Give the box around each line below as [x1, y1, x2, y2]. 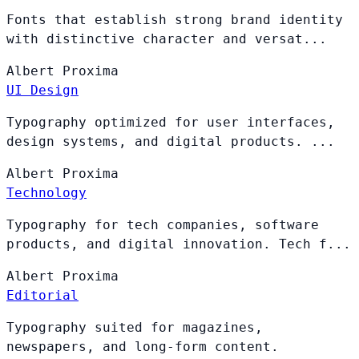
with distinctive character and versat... [6, 31, 327, 47]
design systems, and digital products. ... [6, 134, 335, 150]
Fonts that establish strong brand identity [6, 12, 343, 28]
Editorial [6, 288, 79, 304]
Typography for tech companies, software [6, 217, 319, 233]
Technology [6, 185, 87, 201]
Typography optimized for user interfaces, [6, 115, 335, 131]
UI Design [6, 83, 79, 99]
